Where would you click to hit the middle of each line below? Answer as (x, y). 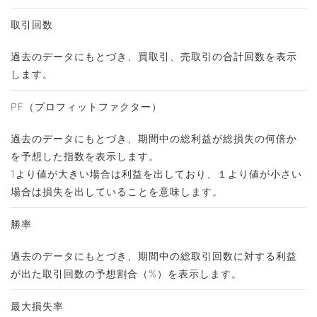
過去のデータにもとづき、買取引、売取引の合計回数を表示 (154, 56)
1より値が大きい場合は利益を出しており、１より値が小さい (156, 174)
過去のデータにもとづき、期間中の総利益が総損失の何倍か (154, 138)
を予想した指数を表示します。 (85, 156)
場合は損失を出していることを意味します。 (117, 191)
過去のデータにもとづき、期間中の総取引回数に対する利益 (154, 256)
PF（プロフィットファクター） (86, 106)
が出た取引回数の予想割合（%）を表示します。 (126, 273)
